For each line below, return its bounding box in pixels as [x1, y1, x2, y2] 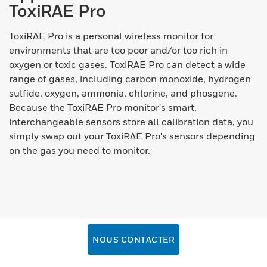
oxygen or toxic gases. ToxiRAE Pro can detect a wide [9, 58, 246, 71]
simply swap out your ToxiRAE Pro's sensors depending [9, 130, 255, 142]
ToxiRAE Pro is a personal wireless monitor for [9, 30, 213, 42]
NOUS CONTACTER [92, 234, 175, 245]
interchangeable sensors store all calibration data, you [9, 116, 253, 128]
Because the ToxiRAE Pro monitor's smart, [9, 101, 197, 114]
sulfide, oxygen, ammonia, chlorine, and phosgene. [9, 87, 237, 100]
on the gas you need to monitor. [9, 144, 152, 157]
